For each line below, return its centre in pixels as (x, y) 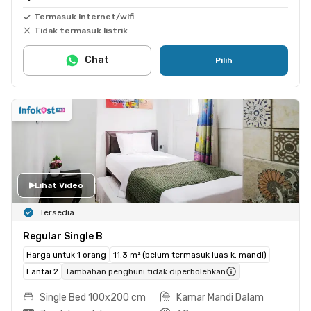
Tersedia (57, 212)
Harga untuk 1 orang (66, 254)
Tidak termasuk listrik (81, 30)
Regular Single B (63, 236)
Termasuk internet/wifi (84, 16)
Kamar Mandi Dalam (220, 297)
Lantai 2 (42, 271)
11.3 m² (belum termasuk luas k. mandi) (190, 254)
